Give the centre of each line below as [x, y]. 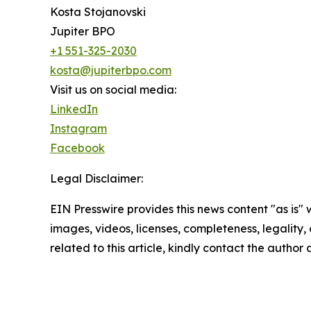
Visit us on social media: [113, 89]
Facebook [77, 148]
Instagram [78, 128]
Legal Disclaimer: [96, 178]
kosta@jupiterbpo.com [111, 70]
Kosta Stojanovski [98, 11]
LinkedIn [74, 109]
